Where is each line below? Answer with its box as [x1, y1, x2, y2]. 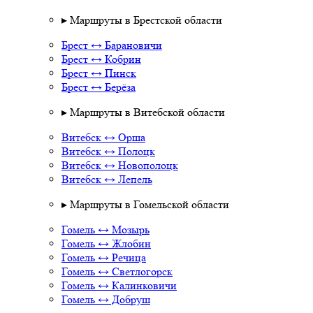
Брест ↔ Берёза [61, 80, 136, 94]
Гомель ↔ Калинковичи [61, 279, 177, 292]
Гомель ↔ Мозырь [61, 223, 150, 236]
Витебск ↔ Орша [61, 131, 145, 144]
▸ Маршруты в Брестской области [61, 13, 222, 27]
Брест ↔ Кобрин [61, 52, 141, 66]
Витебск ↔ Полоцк [61, 145, 155, 158]
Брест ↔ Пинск [61, 66, 136, 80]
